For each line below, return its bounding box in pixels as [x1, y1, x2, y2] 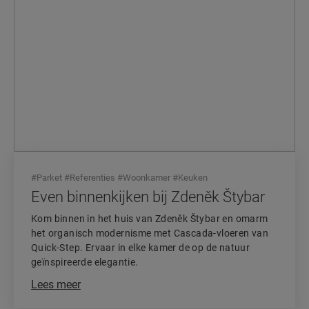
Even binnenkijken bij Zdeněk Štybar [31, 188, 265, 206]
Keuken [178, 172, 208, 183]
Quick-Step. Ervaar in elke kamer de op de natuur [31, 242, 250, 253]
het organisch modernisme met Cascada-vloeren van [31, 228, 269, 239]
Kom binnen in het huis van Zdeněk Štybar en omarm [31, 213, 268, 224]
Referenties [70, 172, 115, 183]
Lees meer [31, 278, 81, 291]
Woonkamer [123, 172, 170, 183]
